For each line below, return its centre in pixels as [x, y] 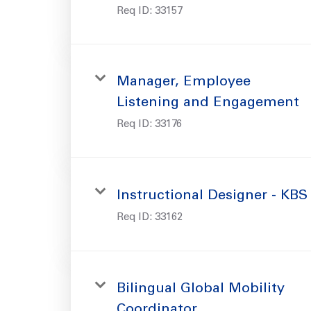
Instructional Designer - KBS [212, 196]
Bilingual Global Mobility [201, 289]
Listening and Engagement [208, 103]
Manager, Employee [184, 82]
